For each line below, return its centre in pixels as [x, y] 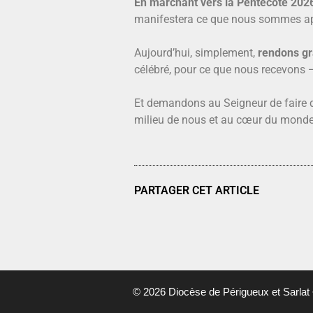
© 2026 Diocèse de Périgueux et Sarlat [221, 291]
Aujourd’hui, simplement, [196, 52]
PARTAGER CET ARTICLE [197, 190]
